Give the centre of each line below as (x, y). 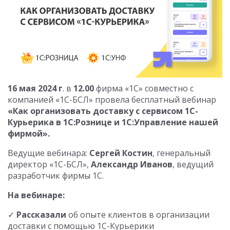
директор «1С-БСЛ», (49, 165)
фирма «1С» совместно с (144, 89)
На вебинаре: (36, 195)
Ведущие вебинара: (49, 153)
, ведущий (193, 165)
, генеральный (181, 153)
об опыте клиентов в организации (138, 215)
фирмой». (29, 134)
